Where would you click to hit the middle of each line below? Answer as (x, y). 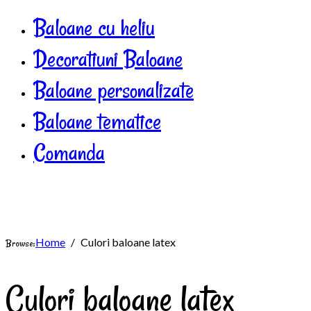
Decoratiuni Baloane (108, 59)
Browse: (20, 243)
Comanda (69, 152)
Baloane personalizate (114, 90)
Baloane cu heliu (94, 27)
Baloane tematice (97, 121)
